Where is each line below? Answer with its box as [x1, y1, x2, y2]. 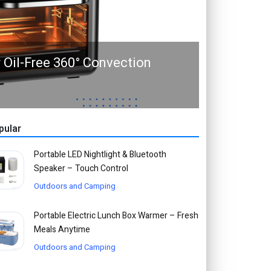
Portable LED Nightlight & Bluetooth [34, 148, 167, 162]
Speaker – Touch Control [34, 162, 129, 175]
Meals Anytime [34, 223, 91, 237]
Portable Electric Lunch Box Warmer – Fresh [34, 209, 199, 223]
